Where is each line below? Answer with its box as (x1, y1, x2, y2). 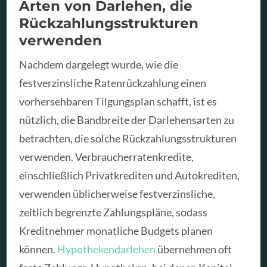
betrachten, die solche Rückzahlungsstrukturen (19, 132, 237, 145)
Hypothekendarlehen (57, 243, 156, 256)
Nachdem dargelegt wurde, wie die (19, 58, 179, 72)
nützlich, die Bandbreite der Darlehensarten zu (19, 113, 235, 127)
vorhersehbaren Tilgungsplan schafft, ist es (19, 95, 218, 108)
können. (19, 243, 58, 256)
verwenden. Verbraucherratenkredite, (19, 150, 194, 164)
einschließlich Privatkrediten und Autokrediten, (19, 169, 240, 182)
